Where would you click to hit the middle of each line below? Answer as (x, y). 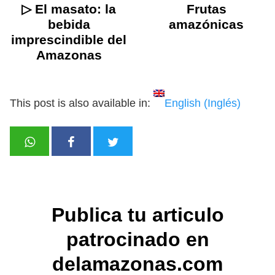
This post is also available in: (82, 103)
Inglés (222, 103)
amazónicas (206, 25)
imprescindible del (69, 40)
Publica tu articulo (137, 215)
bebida (69, 25)
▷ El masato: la (69, 9)
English (183, 103)
